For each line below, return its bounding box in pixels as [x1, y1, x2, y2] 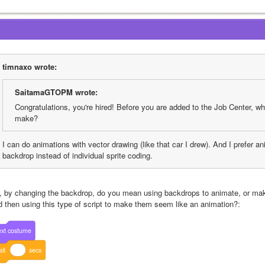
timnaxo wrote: [2, 61, 57, 72]
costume [8, 225, 32, 235]
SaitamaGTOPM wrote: [15, 86, 98, 98]
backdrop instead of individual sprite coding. [2, 150, 153, 161]
